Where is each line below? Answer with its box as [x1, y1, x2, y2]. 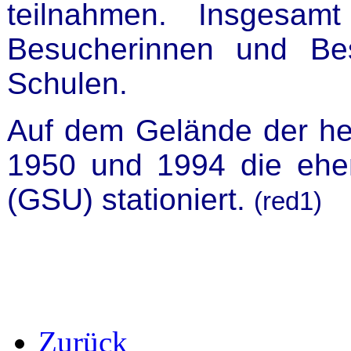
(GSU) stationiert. [7, 183, 254, 216]
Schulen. [7, 67, 128, 100]
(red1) [254, 187, 322, 215]
